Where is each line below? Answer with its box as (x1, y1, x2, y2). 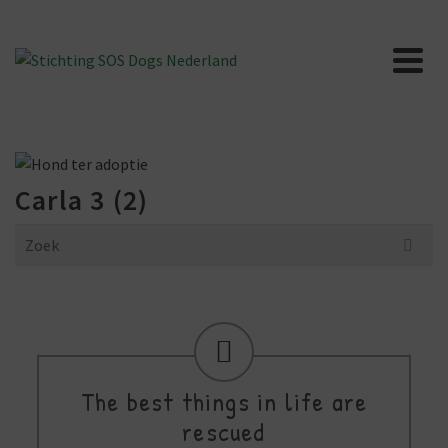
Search (14, 226, 60, 247)
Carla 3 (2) (15, 182, 149, 219)
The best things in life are (80, 384, 368, 420)
